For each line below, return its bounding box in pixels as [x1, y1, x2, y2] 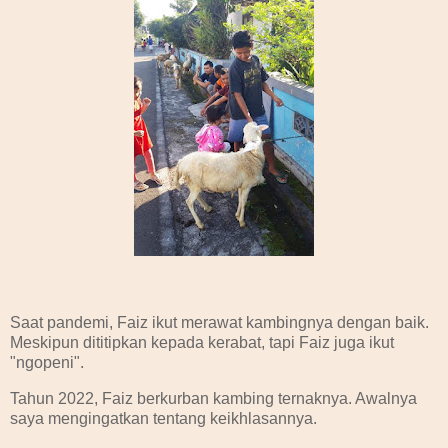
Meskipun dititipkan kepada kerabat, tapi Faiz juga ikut [10, 333, 394, 351]
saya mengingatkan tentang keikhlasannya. [10, 409, 321, 427]
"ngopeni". [10, 353, 84, 371]
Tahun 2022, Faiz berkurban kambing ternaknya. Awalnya [10, 389, 417, 407]
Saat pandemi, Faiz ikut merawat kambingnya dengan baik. [10, 313, 429, 331]
